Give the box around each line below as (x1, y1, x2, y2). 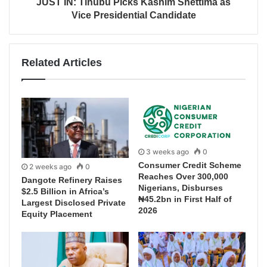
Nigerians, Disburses (138, 183, 223, 193)
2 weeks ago (29, 162, 72, 172)
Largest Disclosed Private (21, 198, 126, 208)
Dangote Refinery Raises (21, 175, 122, 185)
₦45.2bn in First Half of (138, 194, 232, 204)
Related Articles (21, 56, 102, 69)
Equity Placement (21, 209, 92, 219)
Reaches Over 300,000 (138, 172, 228, 182)
